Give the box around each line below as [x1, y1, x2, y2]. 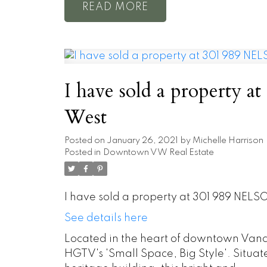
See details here [64, 213, 148, 224]
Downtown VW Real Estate [103, 148, 214, 157]
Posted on [64, 136, 107, 145]
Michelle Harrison [192, 136, 263, 145]
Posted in [64, 148, 101, 157]
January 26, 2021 [106, 136, 178, 145]
